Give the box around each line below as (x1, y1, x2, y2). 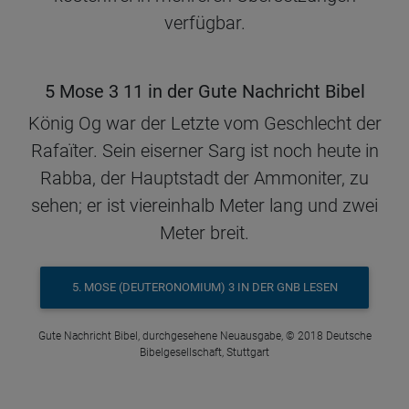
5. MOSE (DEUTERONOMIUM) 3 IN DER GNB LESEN (71, 280, 338, 295)
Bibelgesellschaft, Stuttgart (140, 345, 269, 359)
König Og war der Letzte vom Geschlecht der (27, 112, 382, 134)
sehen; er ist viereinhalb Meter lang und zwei (31, 194, 378, 216)
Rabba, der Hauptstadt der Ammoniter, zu (40, 167, 369, 189)
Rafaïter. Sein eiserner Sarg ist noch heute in (30, 140, 379, 162)
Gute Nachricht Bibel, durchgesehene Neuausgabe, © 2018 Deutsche (37, 329, 372, 342)
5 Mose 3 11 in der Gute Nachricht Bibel (44, 80, 365, 102)
